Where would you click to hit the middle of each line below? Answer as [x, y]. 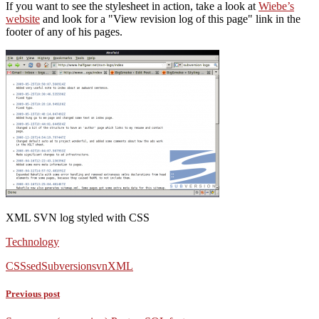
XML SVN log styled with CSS [78, 217]
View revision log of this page [181, 19]
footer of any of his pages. [64, 31]
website [23, 19]
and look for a [74, 19]
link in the [277, 19]
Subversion [67, 266]
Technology [32, 241]
